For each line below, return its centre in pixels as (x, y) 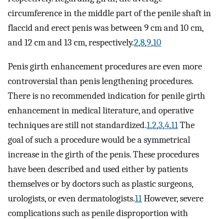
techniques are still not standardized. (77, 125)
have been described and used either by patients (98, 169)
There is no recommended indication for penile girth (107, 96)
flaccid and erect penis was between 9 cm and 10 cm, (106, 28)
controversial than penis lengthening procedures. (100, 81)
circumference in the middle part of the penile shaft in (109, 13)
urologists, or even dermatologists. (71, 198)
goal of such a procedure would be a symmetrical (99, 140)
